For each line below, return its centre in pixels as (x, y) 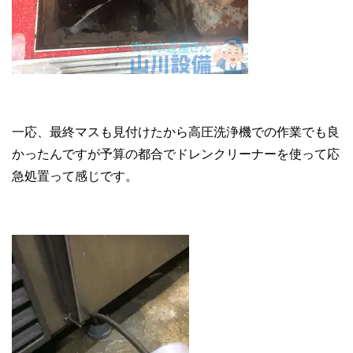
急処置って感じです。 (75, 176)
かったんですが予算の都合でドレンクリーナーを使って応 (176, 154)
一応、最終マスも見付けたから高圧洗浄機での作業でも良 (176, 132)
